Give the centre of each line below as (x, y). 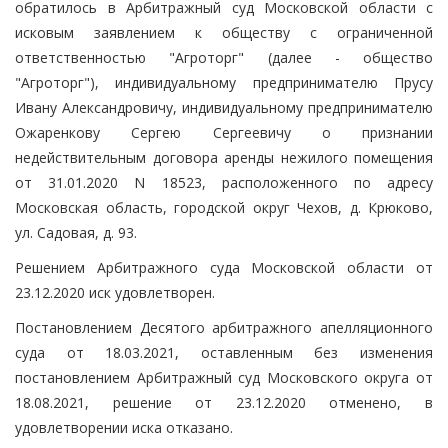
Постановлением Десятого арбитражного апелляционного (224, 327)
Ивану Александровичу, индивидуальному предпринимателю (224, 107)
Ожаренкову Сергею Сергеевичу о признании (224, 132)
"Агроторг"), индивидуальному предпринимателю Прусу (224, 82)
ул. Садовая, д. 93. (76, 232)
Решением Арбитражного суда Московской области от (224, 267)
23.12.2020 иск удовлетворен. (115, 292)
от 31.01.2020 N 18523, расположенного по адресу (224, 182)
